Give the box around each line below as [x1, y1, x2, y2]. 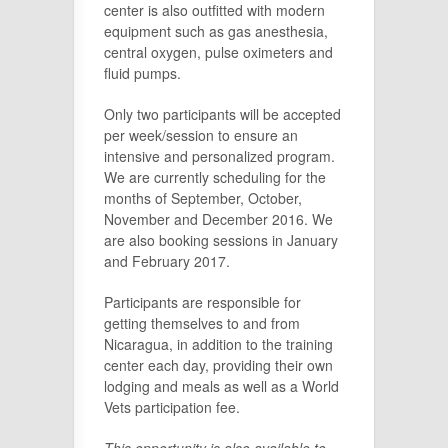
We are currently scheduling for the [104, 166, 326, 187]
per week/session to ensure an [104, 124, 298, 145]
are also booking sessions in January [104, 229, 338, 250]
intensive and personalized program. [104, 145, 335, 166]
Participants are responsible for [104, 291, 301, 312]
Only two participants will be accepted [104, 103, 341, 124]
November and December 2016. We [104, 208, 333, 229]
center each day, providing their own [104, 354, 333, 375]
